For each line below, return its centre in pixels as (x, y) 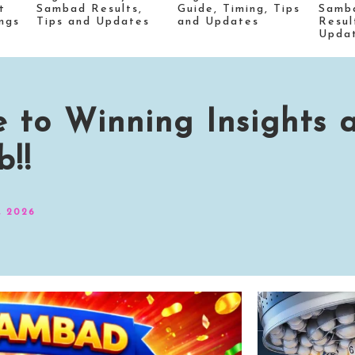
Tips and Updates (93, 21)
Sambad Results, (90, 9)
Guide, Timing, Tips (239, 9)
